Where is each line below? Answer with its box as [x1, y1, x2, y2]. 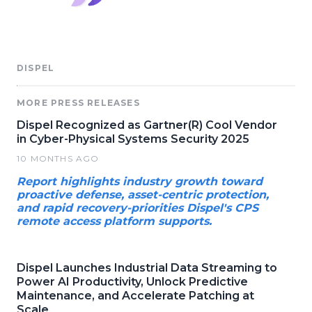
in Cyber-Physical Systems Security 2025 [17, 132, 249, 146]
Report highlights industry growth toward [17, 174, 263, 188]
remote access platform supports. [17, 214, 212, 228]
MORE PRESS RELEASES [17, 97, 140, 108]
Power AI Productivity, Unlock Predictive [17, 274, 248, 288]
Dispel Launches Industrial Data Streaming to [17, 260, 277, 274]
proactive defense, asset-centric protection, [17, 187, 269, 201]
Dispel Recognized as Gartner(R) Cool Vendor [17, 118, 277, 132]
